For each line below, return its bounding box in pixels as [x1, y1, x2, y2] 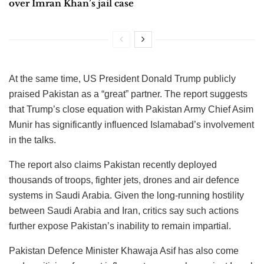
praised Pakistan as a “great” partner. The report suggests [9, 89, 247, 100]
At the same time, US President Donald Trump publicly [9, 74, 236, 84]
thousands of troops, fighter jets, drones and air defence [9, 175, 239, 186]
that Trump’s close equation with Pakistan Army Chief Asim [9, 104, 253, 115]
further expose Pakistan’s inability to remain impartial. [9, 221, 231, 232]
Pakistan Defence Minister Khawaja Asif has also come [9, 246, 239, 256]
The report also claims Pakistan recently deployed [9, 160, 217, 170]
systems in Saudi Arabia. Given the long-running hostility [9, 190, 244, 201]
